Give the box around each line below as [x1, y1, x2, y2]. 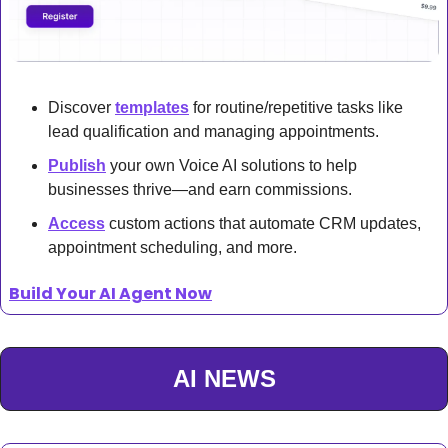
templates [115, 98, 189, 116]
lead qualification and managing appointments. [48, 122, 379, 140]
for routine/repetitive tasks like [189, 98, 403, 116]
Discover [48, 98, 115, 116]
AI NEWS [172, 364, 276, 392]
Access [48, 214, 105, 232]
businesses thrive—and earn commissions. [48, 180, 352, 198]
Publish [48, 156, 106, 174]
